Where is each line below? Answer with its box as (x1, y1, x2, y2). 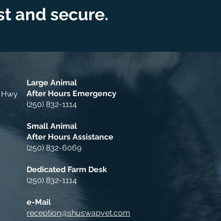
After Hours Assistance (27, 132, 113, 142)
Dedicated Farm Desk (27, 165, 107, 174)
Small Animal (27, 121, 77, 131)
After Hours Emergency (27, 89, 116, 98)
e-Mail (27, 197, 51, 207)
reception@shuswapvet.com (27, 208, 130, 218)
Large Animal (27, 78, 77, 87)
